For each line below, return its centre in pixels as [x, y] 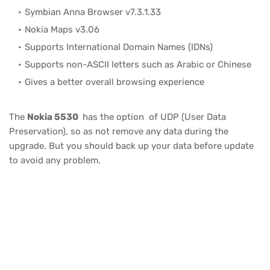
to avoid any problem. [55, 160]
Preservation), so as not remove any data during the [119, 131]
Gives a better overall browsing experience [115, 82]
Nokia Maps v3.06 [62, 30]
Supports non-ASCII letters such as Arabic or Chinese [138, 64]
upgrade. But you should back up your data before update [131, 146]
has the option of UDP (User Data [153, 117]
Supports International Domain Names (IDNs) [119, 47]
